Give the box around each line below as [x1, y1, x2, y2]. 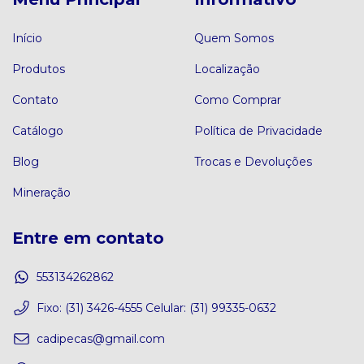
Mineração [12, 184, 71, 200]
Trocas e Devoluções [194, 154, 312, 169]
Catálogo [12, 123, 63, 138]
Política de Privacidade [194, 123, 323, 138]
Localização [194, 61, 260, 76]
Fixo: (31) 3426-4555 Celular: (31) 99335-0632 [37, 300, 276, 315]
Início [12, 30, 42, 45]
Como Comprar [194, 92, 281, 107]
